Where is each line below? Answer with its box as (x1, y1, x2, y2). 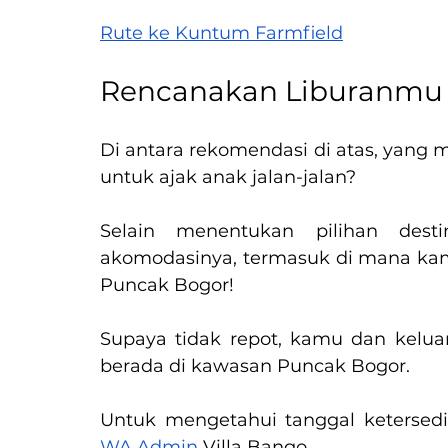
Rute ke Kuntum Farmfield (100, 22, 343, 45)
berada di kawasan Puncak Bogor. (100, 355, 410, 378)
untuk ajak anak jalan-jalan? (100, 166, 356, 189)
